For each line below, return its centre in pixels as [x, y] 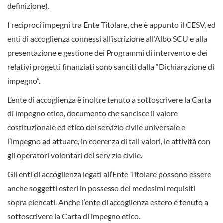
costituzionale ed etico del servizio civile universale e [96, 127]
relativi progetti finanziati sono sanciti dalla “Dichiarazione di [111, 67]
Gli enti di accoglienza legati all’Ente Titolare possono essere [109, 174]
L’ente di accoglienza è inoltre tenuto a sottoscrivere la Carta [109, 100]
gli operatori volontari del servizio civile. [75, 155]
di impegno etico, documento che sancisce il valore [93, 113]
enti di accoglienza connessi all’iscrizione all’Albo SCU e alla [107, 39]
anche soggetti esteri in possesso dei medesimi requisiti [101, 188]
